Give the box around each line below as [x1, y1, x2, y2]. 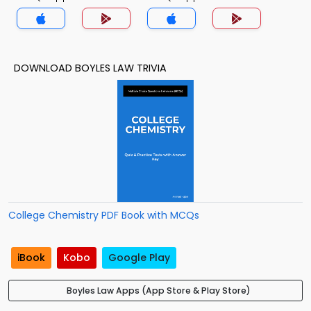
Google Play [108, 251, 170, 265]
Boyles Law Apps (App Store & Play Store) [66, 285, 251, 297]
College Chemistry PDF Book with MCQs [8, 208, 199, 222]
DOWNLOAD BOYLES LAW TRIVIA [14, 61, 167, 75]
